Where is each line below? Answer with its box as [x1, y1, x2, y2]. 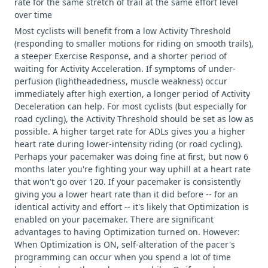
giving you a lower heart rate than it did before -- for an [14, 188, 238, 200]
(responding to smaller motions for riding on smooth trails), [14, 37, 254, 49]
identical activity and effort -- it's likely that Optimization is [14, 200, 249, 212]
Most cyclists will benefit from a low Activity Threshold [14, 25, 231, 36]
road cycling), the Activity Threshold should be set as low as [14, 112, 254, 124]
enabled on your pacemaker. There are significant [14, 213, 214, 225]
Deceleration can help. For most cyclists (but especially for [14, 100, 247, 112]
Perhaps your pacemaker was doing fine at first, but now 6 [14, 150, 248, 162]
